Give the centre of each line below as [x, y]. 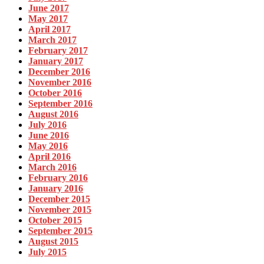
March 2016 [52, 167]
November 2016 [60, 82]
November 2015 [60, 210]
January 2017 [56, 61]
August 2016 [53, 114]
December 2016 [59, 72]
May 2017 [48, 19]
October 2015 [55, 220]
